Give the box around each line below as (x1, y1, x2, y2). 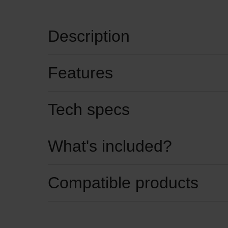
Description (48, 27, 130, 46)
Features (48, 64, 113, 82)
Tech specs (48, 100, 130, 119)
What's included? (48, 137, 172, 156)
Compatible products (48, 174, 198, 192)
